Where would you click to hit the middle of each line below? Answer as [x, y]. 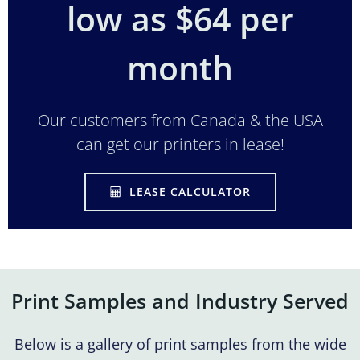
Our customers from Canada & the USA [180, 121]
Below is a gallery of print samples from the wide [180, 344]
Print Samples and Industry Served [180, 301]
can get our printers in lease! [180, 145]
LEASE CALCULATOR [190, 192]
